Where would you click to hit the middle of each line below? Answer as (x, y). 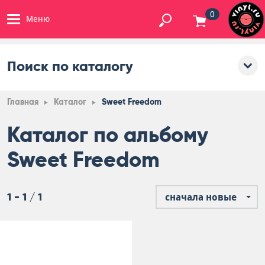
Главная (23, 102)
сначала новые (201, 197)
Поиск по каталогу (70, 66)
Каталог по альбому (108, 135)
